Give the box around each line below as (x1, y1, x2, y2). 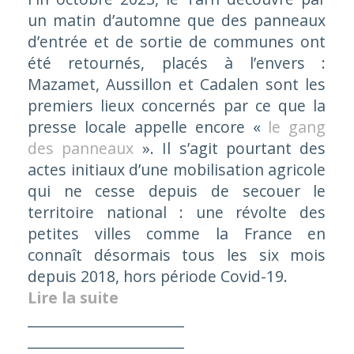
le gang (268, 116, 326, 138)
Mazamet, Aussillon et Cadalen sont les (27, 73, 326, 96)
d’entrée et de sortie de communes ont (27, 31, 326, 53)
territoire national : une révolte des (27, 201, 326, 224)
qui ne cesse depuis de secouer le (27, 180, 326, 202)
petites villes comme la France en (27, 223, 326, 245)
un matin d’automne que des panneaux (27, 9, 326, 32)
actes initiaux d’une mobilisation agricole (27, 159, 326, 181)
